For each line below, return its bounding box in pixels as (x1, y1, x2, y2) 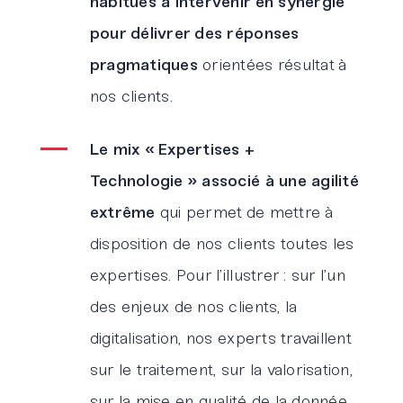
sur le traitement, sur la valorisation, (89, 363, 353, 381)
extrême (89, 205, 156, 223)
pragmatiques (89, 58, 198, 76)
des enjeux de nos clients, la (89, 300, 298, 318)
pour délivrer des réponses (89, 26, 300, 44)
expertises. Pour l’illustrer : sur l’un (89, 268, 345, 286)
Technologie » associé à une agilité (89, 174, 359, 192)
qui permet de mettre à (155, 205, 334, 223)
